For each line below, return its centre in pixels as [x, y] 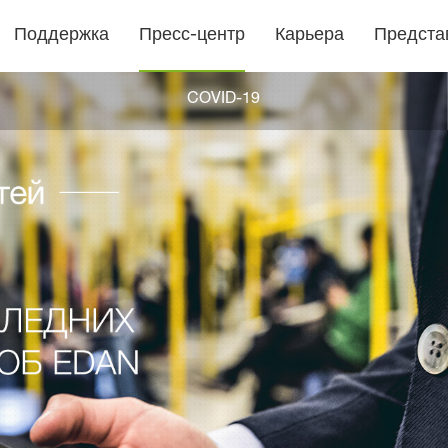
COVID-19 [223, 100]
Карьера [309, 36]
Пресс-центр [191, 36]
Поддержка [61, 36]
